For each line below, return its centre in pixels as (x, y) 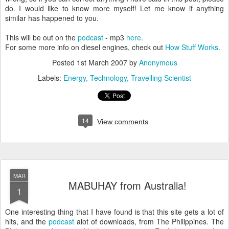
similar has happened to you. (52, 18)
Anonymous (158, 62)
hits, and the (27, 221)
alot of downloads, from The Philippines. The (149, 221)
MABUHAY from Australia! (127, 185)
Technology (108, 78)
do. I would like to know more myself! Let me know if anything (114, 8)
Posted (64, 62)
